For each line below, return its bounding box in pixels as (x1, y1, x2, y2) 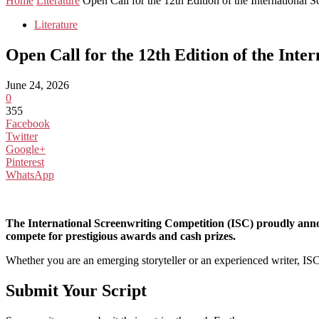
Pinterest (6, 155, 44, 168)
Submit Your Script (6, 281, 147, 300)
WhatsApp (6, 168, 54, 181)
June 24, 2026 (6, 78, 69, 91)
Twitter (6, 130, 38, 142)
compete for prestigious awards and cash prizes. (6, 229, 236, 242)
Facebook (6, 117, 50, 130)
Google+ (6, 142, 46, 155)
